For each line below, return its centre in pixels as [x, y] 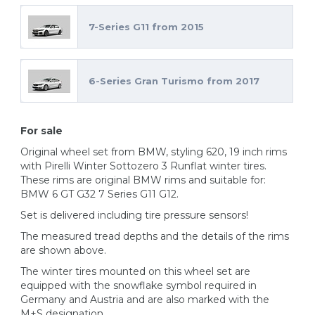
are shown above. [63, 251]
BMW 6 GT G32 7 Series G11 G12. [99, 194]
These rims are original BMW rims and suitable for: [143, 180]
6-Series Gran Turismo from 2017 [174, 81]
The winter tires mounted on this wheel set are [135, 272]
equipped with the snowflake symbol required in [139, 286]
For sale [41, 131]
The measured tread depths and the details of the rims [155, 237]
